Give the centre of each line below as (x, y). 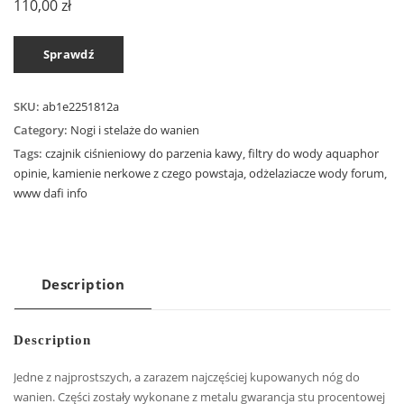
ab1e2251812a (81, 106)
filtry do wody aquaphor (313, 153)
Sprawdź (69, 55)
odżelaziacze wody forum (317, 173)
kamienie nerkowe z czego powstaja (148, 173)
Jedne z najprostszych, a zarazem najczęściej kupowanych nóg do (187, 376)
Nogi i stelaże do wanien (135, 129)
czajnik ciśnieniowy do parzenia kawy (144, 153)
